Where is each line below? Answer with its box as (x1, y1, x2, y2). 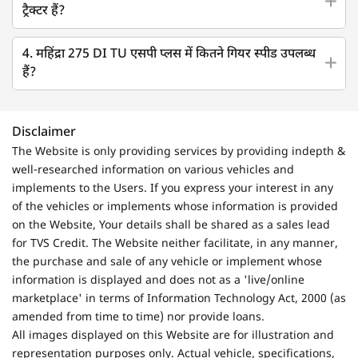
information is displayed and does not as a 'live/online (12, 272, 304, 288)
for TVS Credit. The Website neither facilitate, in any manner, (12, 236, 338, 252)
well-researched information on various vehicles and (12, 162, 294, 178)
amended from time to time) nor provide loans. (12, 309, 265, 325)
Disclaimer (12, 124, 76, 141)
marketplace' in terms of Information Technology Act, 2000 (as (12, 291, 346, 307)
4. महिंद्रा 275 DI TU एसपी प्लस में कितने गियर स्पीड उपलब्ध (22, 46, 316, 63)
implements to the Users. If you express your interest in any (12, 181, 333, 197)
